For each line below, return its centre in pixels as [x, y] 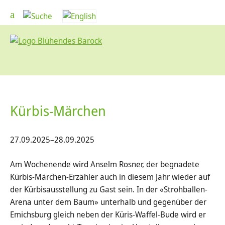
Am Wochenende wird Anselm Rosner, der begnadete [105, 164]
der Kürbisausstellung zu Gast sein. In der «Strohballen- [109, 189]
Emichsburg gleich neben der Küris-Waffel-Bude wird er [108, 214]
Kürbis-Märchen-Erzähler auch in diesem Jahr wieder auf [110, 177]
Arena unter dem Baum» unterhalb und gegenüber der [108, 202]
